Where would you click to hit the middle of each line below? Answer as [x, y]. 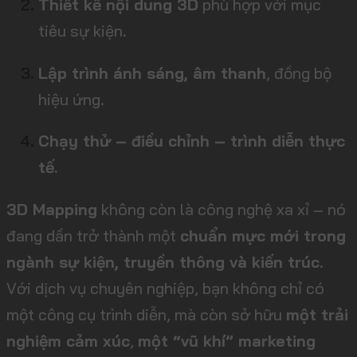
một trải [317, 315]
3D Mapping [52, 210]
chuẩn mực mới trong [263, 236]
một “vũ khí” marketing [227, 341]
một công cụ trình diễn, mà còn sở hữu [146, 315]
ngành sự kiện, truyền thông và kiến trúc [163, 262]
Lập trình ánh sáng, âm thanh [152, 73]
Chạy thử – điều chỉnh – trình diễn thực [192, 141]
